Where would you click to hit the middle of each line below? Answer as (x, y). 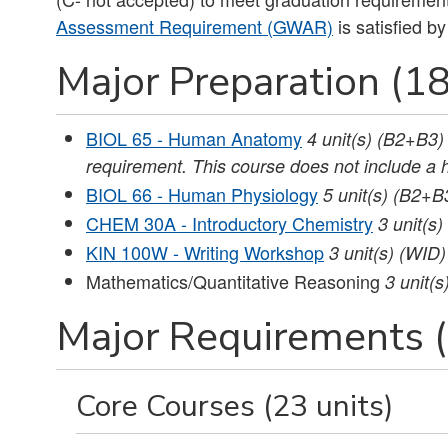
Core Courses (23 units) (235, 405)
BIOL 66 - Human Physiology (202, 193)
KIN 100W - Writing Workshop (205, 251)
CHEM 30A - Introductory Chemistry (229, 222)
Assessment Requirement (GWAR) (194, 25)
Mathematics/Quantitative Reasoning (235, 280)
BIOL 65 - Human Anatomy (194, 137)
